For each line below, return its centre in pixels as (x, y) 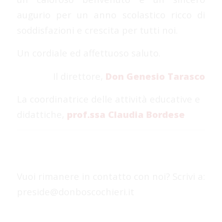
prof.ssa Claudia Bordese (126, 114)
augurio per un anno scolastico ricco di (111, 14)
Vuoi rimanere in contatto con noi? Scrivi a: (111, 176)
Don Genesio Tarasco (156, 76)
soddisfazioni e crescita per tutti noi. (97, 30)
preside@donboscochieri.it (75, 191)
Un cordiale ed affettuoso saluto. (88, 53)
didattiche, (42, 114)
